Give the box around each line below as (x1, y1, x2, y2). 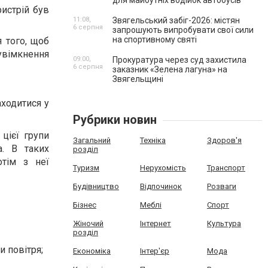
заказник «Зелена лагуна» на (112, 65, 227, 74)
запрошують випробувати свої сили (112, 25, 254, 35)
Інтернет (139, 219, 171, 228)
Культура (206, 219, 241, 228)
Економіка (73, 246, 111, 255)
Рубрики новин (73, 112, 157, 127)
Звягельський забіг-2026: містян (112, 16, 240, 25)
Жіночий (73, 219, 103, 228)
